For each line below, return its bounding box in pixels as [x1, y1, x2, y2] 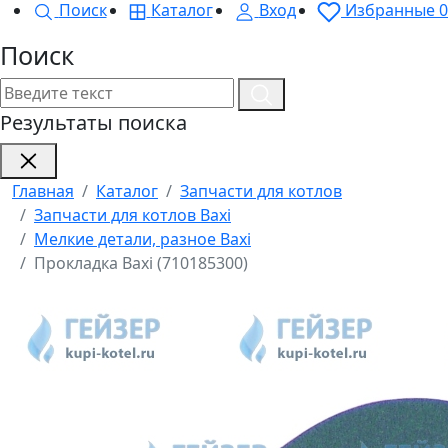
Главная [12, 180, 74, 203]
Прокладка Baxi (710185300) [34, 252, 248, 275]
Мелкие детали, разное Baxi [34, 228, 251, 251]
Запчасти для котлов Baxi [34, 204, 231, 227]
